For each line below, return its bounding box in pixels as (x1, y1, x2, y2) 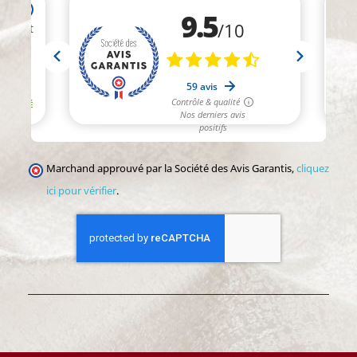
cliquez (296, 161, 329, 175)
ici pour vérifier (46, 183, 116, 198)
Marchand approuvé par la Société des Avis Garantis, (46, 161, 296, 175)
